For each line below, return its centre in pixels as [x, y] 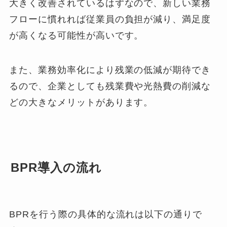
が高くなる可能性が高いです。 [77, 36]
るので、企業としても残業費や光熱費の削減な [110, 86]
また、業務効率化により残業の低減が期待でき [110, 70]
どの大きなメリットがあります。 [81, 103]
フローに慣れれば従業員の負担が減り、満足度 [110, 20]
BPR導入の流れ [56, 168]
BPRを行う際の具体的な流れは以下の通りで [106, 215]
